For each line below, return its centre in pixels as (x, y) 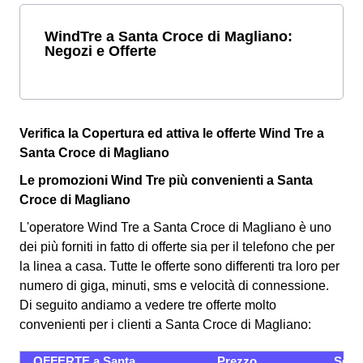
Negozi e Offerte (100, 51)
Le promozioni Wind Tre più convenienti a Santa (166, 180)
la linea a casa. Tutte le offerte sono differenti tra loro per (179, 266)
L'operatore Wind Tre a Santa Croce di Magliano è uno (175, 227)
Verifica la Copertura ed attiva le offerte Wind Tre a (172, 133)
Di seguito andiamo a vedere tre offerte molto (148, 305)
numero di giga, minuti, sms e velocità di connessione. (174, 286)
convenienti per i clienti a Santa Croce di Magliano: (165, 325)
